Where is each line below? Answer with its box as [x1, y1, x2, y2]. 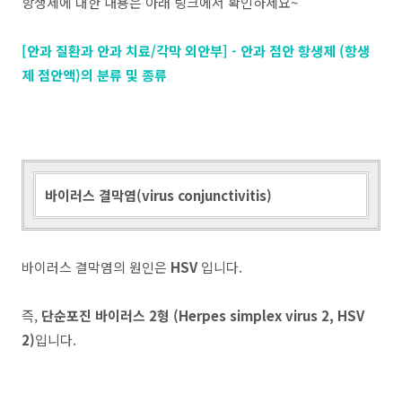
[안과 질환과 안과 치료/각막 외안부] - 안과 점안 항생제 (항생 [22, 41, 370, 60]
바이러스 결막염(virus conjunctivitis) [45, 186, 272, 205]
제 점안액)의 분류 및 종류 [22, 66, 167, 84]
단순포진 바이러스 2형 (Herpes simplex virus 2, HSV [41, 306, 364, 325]
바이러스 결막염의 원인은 [22, 258, 170, 276]
